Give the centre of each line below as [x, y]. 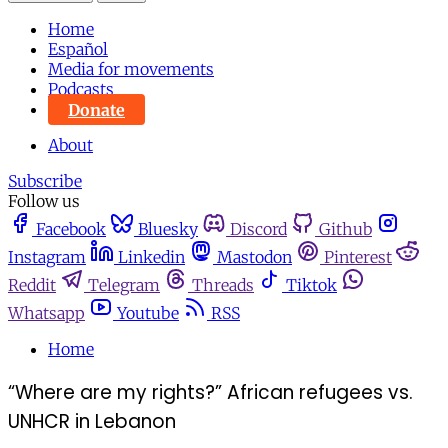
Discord [258, 229]
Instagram [47, 257]
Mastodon [254, 257]
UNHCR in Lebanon [92, 422]
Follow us [44, 201]
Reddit [32, 285]
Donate [96, 109]
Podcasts [81, 89]
